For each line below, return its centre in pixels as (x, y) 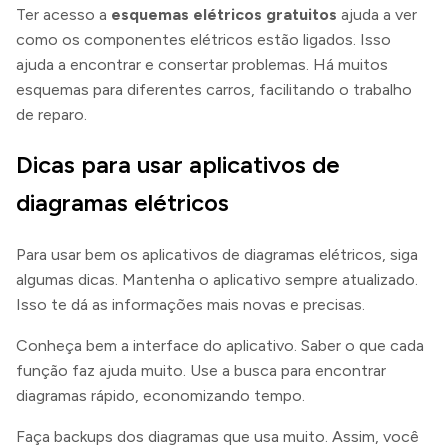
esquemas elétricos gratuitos (224, 14)
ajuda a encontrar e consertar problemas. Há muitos (202, 64)
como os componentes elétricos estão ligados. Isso (203, 39)
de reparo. (51, 114)
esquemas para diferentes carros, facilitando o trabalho (214, 89)
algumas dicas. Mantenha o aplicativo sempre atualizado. (217, 280)
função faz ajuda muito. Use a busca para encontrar (201, 371)
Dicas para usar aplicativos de (178, 165)
